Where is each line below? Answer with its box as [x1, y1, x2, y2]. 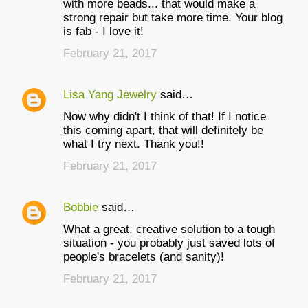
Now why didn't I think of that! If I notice [63, 110, 266, 123]
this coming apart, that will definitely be [63, 124, 263, 137]
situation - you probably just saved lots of [63, 236, 275, 250]
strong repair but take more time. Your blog [63, 11, 283, 24]
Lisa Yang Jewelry [63, 88, 157, 101]
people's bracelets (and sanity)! [63, 250, 224, 263]
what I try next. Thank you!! [63, 137, 204, 151]
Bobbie [63, 201, 98, 214]
